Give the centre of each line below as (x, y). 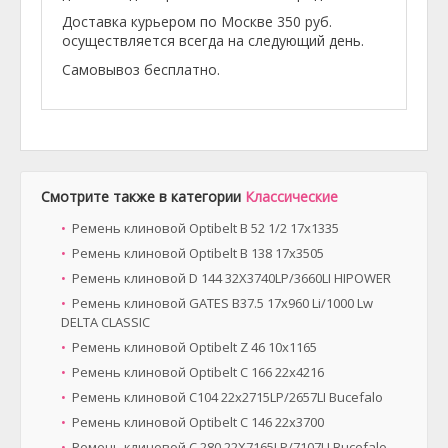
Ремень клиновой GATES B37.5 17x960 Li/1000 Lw (222, 303)
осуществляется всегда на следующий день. (213, 40)
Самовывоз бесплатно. (141, 69)
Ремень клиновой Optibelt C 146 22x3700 (198, 422)
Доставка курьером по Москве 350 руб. (197, 21)
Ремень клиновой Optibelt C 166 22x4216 (198, 372)
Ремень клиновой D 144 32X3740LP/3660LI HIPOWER (231, 278)
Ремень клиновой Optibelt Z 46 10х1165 (194, 347)
